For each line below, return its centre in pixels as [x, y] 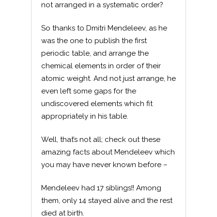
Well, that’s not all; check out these [101, 139]
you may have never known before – [104, 165]
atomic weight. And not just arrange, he [108, 78]
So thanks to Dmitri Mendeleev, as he [104, 28]
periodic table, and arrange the [95, 53]
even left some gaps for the [89, 91]
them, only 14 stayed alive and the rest [107, 201]
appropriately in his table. [85, 116]
